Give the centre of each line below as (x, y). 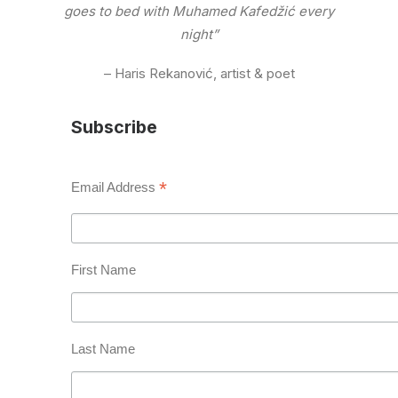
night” (199, 34)
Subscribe (114, 127)
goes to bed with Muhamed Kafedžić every (199, 11)
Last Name (103, 348)
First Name (103, 269)
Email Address (115, 187)
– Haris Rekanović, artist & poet (199, 73)
